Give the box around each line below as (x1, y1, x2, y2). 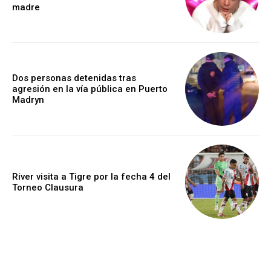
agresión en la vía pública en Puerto (12, 83, 168, 95)
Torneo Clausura (12, 181, 83, 193)
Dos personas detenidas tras (12, 73, 136, 84)
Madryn (12, 94, 44, 106)
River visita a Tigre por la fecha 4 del (12, 171, 171, 182)
